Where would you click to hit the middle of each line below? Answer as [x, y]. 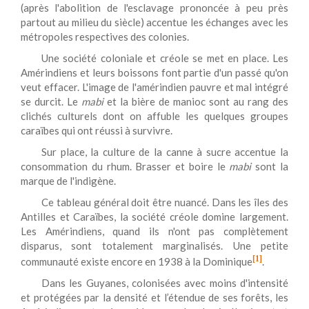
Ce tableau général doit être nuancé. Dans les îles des [165, 202]
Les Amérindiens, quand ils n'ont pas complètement [154, 231]
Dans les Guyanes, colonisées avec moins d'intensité [165, 283]
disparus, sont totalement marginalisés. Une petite [154, 246]
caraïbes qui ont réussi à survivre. [97, 130]
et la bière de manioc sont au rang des [196, 101]
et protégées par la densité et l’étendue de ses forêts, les [154, 297]
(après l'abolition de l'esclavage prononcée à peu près [154, 8]
